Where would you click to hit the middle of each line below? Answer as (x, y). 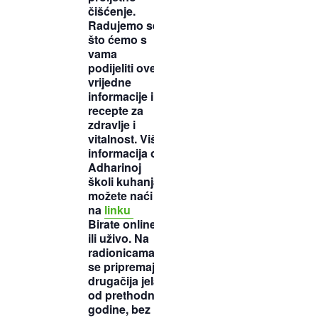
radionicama (121, 253)
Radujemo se (124, 26)
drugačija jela (124, 281)
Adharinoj (115, 168)
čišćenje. (112, 11)
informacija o (123, 153)
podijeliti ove (122, 68)
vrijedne (110, 82)
